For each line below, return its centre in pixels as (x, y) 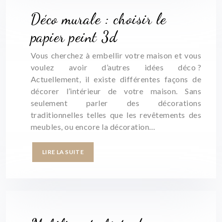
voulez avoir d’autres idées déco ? (116, 67)
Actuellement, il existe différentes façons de (116, 79)
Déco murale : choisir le (99, 19)
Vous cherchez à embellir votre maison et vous (116, 55)
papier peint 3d (74, 37)
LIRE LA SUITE (63, 152)
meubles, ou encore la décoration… (93, 127)
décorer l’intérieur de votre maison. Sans (116, 91)
